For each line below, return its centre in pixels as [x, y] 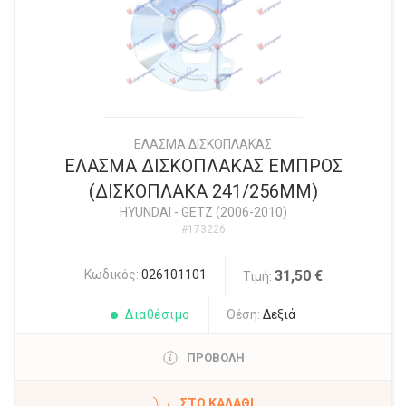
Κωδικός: [112, 275]
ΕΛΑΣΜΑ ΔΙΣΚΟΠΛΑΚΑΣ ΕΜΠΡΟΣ [203, 166]
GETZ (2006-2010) [234, 213]
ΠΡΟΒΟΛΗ [215, 358]
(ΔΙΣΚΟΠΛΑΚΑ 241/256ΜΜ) [203, 192]
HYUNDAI [145, 213]
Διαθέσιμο [158, 315]
